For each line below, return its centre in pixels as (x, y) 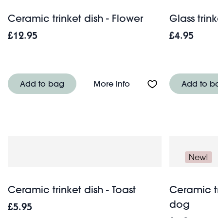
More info (112, 83)
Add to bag (42, 83)
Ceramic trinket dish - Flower (75, 18)
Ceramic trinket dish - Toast (72, 189)
